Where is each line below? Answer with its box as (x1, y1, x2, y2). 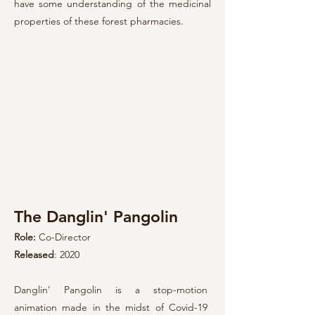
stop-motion (153, 283, 207, 296)
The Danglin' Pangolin (14, 207, 183, 226)
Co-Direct (39, 231, 82, 243)
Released (14, 248, 54, 261)
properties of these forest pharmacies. (14, 15, 184, 27)
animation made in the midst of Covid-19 (14, 301, 207, 314)
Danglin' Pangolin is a (14, 283, 153, 296)
